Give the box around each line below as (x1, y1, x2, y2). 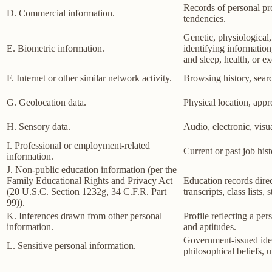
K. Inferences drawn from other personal (7, 211, 162, 222)
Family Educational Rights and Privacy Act (7, 175, 172, 186)
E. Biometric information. (7, 43, 104, 54)
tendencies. (183, 13, 226, 24)
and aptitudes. (183, 222, 236, 233)
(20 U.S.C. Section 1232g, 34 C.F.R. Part (7, 186, 166, 197)
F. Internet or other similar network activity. (7, 73, 172, 84)
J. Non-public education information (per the (7, 165, 177, 175)
